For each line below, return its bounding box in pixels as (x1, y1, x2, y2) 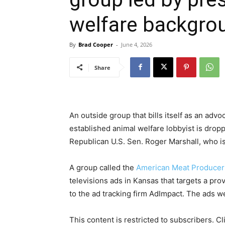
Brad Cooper (78, 40, 113, 48)
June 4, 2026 (121, 40, 152, 48)
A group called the (69, 162, 136, 172)
